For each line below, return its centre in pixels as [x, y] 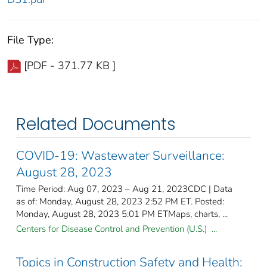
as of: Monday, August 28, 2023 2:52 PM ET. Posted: [120, 202]
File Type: [30, 40]
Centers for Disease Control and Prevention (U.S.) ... [117, 229]
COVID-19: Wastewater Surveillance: [120, 156]
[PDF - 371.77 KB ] [70, 66]
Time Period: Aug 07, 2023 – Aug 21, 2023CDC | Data [124, 189]
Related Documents [96, 125]
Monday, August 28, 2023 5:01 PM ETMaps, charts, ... [122, 214]
